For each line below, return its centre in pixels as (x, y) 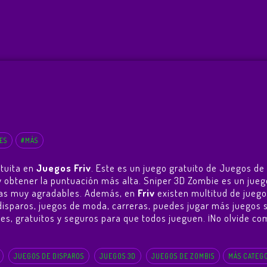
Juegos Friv (63, 168)
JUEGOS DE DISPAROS (49, 256)
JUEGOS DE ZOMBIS (183, 256)
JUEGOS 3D (117, 256)
